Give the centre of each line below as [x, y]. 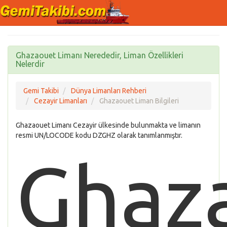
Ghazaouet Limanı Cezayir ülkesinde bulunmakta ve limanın [108, 125]
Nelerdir [30, 64]
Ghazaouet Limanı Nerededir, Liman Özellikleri [100, 55]
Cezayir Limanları [61, 101]
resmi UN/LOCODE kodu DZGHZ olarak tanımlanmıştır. [99, 135]
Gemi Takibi [41, 91]
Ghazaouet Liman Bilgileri [139, 101]
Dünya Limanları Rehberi [109, 91]
